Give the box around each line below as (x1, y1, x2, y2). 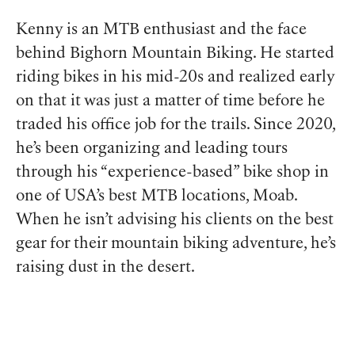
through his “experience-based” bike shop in (16, 165, 329, 181)
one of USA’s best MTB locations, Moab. (16, 189, 297, 204)
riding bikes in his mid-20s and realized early (16, 70, 334, 86)
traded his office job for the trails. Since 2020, (16, 117, 335, 133)
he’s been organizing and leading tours (16, 141, 288, 157)
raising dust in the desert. (16, 260, 195, 276)
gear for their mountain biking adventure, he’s (16, 236, 336, 252)
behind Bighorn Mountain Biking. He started (16, 46, 334, 62)
